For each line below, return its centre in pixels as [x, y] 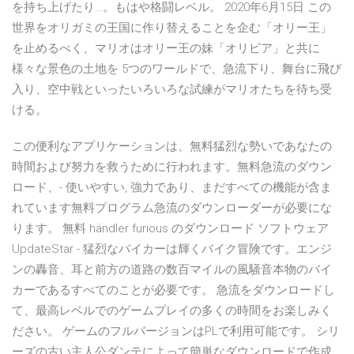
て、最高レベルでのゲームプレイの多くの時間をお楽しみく [172, 311]
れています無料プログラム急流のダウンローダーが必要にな [172, 208]
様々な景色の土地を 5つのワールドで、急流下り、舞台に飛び [177, 69]
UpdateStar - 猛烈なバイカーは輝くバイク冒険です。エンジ [172, 249]
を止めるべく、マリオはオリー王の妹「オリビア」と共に [166, 49]
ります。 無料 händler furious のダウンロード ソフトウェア [170, 229]
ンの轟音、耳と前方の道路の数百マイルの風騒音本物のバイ [172, 270]
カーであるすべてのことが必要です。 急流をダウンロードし [173, 290]
